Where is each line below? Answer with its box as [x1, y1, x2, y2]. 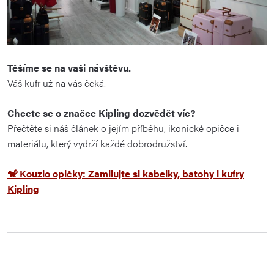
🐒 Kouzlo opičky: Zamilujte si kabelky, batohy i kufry [7, 166, 244, 181]
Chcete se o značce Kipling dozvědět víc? [7, 106, 195, 120]
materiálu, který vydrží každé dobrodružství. [7, 136, 187, 151]
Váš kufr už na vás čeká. [7, 76, 106, 91]
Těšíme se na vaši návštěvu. [7, 61, 131, 75]
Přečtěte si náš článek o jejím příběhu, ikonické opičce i [7, 121, 239, 136]
